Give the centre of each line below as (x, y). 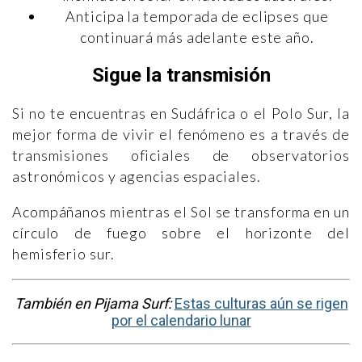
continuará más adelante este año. (197, 38)
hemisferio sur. (63, 253)
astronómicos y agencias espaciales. (137, 176)
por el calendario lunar (181, 320)
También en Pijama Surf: (94, 303)
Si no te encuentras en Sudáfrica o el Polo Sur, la (181, 113)
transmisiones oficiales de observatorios (181, 155)
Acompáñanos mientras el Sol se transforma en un (181, 211)
